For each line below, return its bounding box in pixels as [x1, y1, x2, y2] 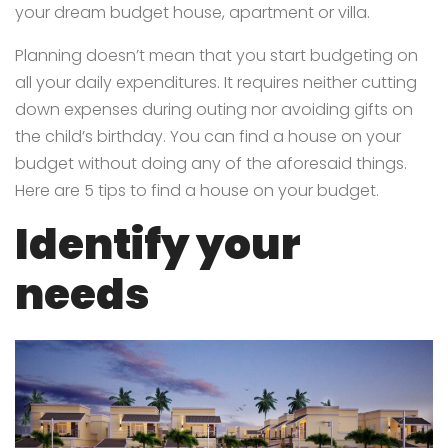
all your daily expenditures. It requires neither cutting [15, 70, 417, 94]
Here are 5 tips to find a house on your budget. [15, 178, 383, 202]
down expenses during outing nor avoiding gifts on [15, 97, 413, 121]
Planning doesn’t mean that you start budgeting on [15, 43, 418, 67]
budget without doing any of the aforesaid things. [15, 151, 407, 175]
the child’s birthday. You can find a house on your [15, 124, 401, 148]
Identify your [15, 214, 301, 274]
